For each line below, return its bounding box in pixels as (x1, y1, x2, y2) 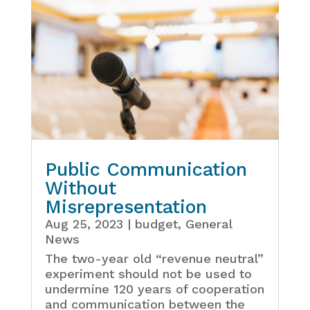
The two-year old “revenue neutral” (44, 250, 264, 266)
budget (134, 216, 178, 231)
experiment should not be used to (44, 266, 252, 281)
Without (44, 176, 116, 199)
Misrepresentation (44, 195, 207, 218)
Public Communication (44, 158, 247, 181)
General (185, 216, 232, 231)
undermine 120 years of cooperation (44, 281, 264, 296)
